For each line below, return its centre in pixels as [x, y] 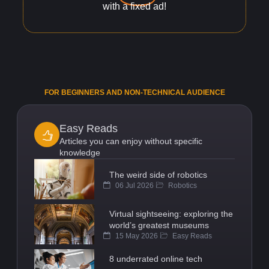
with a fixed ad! [134, 7]
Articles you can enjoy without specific [131, 141]
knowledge [80, 153]
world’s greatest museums [159, 225]
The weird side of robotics [158, 174]
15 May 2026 [136, 236]
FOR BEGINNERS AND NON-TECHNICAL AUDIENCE [134, 93]
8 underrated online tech [156, 258]
